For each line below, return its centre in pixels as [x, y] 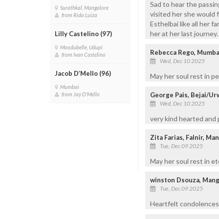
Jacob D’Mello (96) [83, 73]
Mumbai [71, 87]
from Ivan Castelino [85, 55]
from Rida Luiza [80, 15]
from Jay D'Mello [82, 94]
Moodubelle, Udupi [82, 47]
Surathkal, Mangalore [85, 8]
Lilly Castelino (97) [83, 34]
